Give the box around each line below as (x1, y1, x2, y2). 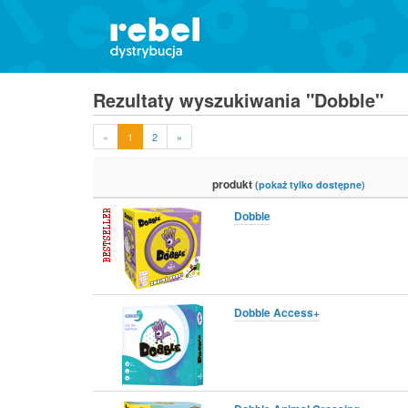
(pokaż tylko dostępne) (255, 177, 365, 191)
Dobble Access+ (234, 303, 320, 321)
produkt (212, 175, 255, 192)
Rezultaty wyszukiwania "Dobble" (93, 87, 383, 113)
